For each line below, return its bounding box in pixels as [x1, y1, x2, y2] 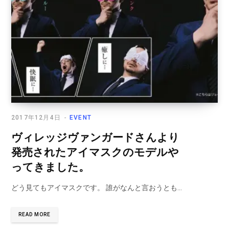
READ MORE [18, 211, 51, 217]
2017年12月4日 [11, 113, 61, 121]
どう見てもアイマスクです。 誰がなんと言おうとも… [11, 183, 182, 192]
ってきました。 [11, 161, 89, 173]
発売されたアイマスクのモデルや [11, 146, 179, 158]
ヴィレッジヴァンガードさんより [11, 131, 179, 144]
